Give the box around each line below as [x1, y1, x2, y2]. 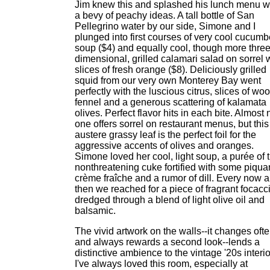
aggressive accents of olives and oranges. [75, 140, 254, 151]
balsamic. [75, 206, 116, 216]
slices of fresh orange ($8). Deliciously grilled [75, 64, 266, 75]
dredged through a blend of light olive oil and [75, 195, 265, 205]
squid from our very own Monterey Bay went [75, 75, 261, 86]
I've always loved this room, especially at [75, 259, 248, 269]
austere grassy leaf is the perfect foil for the [75, 130, 256, 140]
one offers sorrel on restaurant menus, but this [75, 119, 269, 129]
